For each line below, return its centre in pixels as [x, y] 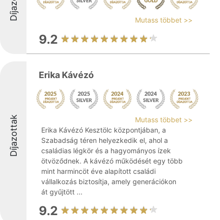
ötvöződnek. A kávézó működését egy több [112, 161]
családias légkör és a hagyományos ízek [106, 151]
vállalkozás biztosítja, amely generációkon [109, 181]
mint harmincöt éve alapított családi [98, 171]
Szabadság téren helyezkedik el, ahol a [105, 140]
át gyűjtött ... [62, 192]
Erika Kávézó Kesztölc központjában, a [104, 130]
